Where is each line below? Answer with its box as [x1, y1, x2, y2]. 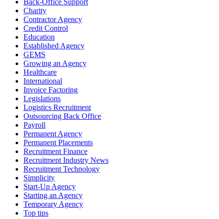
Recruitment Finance [23, 147, 88, 156]
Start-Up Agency [23, 182, 76, 191]
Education [23, 33, 55, 42]
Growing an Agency [23, 59, 87, 68]
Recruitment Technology [23, 165, 100, 174]
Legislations [23, 94, 61, 103]
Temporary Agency [23, 200, 83, 209]
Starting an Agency [23, 191, 83, 200]
